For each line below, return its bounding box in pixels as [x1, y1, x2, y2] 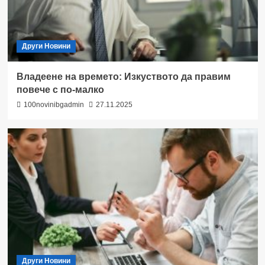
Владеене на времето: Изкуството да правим [16, 71, 231, 82]
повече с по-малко [16, 84, 104, 95]
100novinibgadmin [23, 100, 84, 109]
